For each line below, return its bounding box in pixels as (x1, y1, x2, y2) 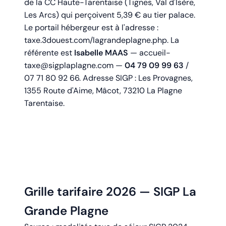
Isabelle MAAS (74, 47, 128, 59)
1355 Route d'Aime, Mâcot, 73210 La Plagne (24, 85, 182, 96)
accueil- (139, 47, 171, 59)
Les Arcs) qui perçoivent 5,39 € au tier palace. (24, 10, 195, 21)
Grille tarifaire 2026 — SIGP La (24, 184, 196, 200)
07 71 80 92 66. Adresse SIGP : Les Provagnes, (24, 73, 193, 84)
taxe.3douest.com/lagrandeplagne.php (24, 35, 167, 46)
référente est (24, 47, 74, 59)
